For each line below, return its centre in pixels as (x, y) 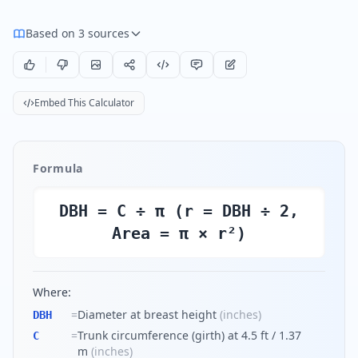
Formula (58, 168)
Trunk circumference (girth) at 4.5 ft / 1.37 (189, 335)
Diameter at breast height (147, 314)
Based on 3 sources (78, 33)
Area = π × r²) (179, 233)
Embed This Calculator (84, 103)
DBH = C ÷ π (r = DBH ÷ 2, (179, 211)
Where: (52, 292)
